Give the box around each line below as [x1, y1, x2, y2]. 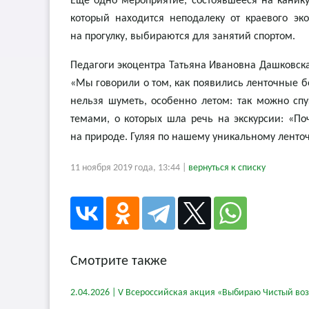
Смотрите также [70, 255, 167, 268]
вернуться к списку [188, 163, 266, 173]
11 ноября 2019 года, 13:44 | [70, 163, 188, 173]
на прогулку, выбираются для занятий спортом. [70, 31, 295, 42]
